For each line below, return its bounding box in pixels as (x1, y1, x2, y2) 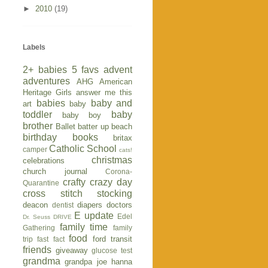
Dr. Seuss (23, 213, 50, 220)
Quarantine (23, 178, 59, 187)
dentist (52, 200, 74, 209)
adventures (23, 75, 70, 86)
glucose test (92, 246, 133, 254)
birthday (23, 132, 57, 142)
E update (74, 210, 114, 221)
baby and (90, 98, 132, 108)
